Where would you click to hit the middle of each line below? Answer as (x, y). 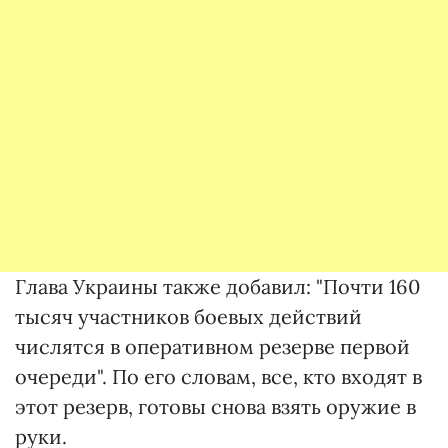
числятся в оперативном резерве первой (212, 346)
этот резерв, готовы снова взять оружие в (215, 406)
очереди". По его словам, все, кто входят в (218, 376)
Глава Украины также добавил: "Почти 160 (217, 286)
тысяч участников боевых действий (188, 316)
